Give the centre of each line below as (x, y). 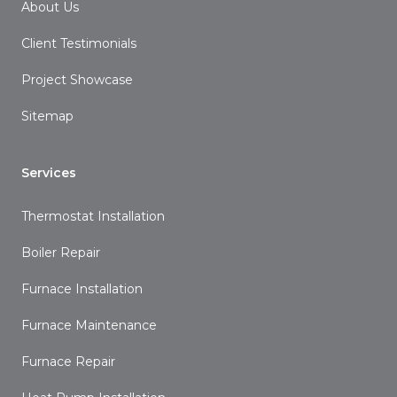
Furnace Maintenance (89, 325)
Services (49, 173)
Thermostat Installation (93, 216)
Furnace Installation (82, 289)
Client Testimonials (79, 43)
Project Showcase (77, 80)
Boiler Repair (61, 253)
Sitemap (47, 116)
